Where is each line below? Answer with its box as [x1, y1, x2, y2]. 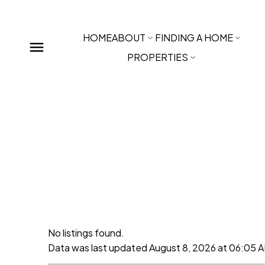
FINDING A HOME [154, 31, 233, 44]
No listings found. [47, 227, 124, 240]
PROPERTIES [127, 51, 189, 63]
